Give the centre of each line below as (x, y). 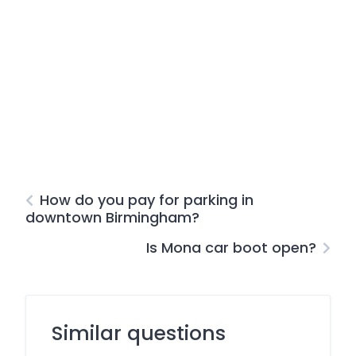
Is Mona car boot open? (231, 248)
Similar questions (139, 333)
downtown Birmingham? (112, 217)
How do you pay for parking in (147, 200)
